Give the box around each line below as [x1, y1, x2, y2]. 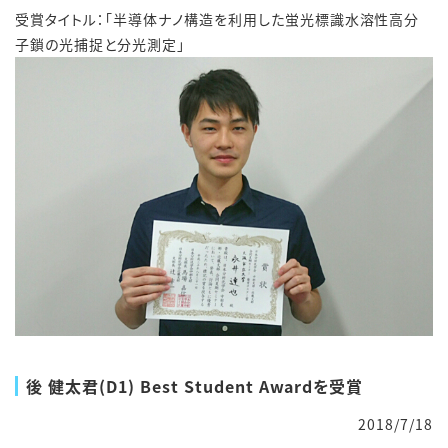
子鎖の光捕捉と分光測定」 [15, 34, 185, 55]
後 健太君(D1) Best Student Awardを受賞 [26, 373, 364, 398]
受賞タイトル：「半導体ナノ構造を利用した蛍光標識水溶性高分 [15, 9, 420, 30]
